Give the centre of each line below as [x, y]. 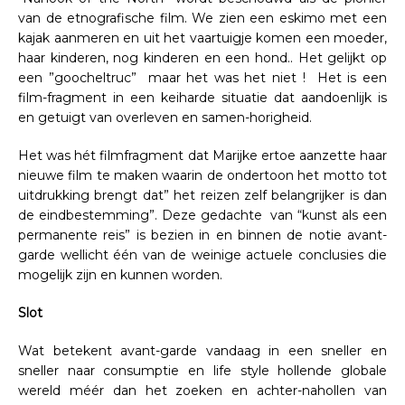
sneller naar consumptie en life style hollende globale [202, 370]
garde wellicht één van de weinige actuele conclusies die [202, 254]
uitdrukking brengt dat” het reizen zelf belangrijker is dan [202, 195]
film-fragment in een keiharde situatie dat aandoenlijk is [202, 97]
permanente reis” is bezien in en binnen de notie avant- [202, 235]
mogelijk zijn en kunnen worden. [120, 274]
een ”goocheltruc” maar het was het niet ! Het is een [202, 77]
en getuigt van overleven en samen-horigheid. [165, 117]
